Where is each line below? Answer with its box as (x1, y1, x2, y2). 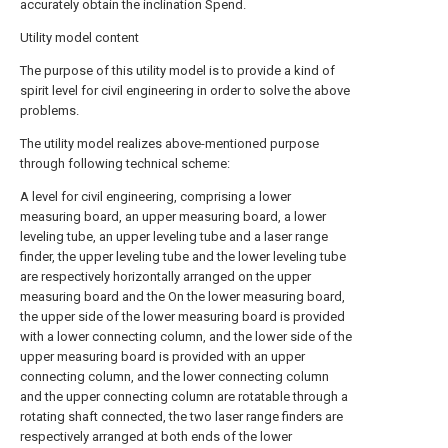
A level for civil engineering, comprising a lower (20, 189, 291, 204)
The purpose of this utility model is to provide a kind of (20, 63, 335, 78)
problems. (20, 103, 79, 118)
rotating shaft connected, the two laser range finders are (20, 409, 343, 424)
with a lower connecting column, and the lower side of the (20, 329, 352, 344)
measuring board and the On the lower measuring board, (20, 289, 345, 304)
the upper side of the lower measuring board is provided (20, 309, 345, 324)
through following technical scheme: (20, 156, 230, 171)
